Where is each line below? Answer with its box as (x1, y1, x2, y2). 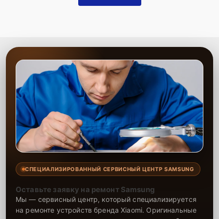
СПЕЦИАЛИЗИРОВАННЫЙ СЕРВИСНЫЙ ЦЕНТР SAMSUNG (25, 165, 194, 173)
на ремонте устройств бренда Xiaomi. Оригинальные (16, 205, 197, 214)
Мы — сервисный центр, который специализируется (16, 195, 197, 203)
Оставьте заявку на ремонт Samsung (16, 184, 155, 194)
